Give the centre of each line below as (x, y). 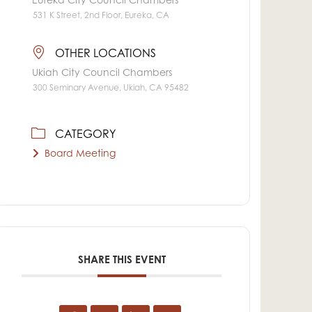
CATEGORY (86, 135)
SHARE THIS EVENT (122, 260)
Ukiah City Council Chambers (102, 73)
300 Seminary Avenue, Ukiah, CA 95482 (111, 88)
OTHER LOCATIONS (106, 54)
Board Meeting (80, 154)
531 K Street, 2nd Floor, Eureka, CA (101, 16)
